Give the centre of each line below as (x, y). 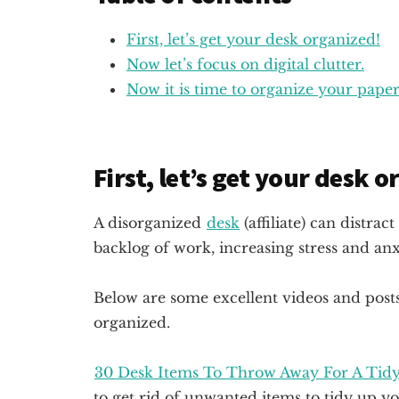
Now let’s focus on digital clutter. (245, 64)
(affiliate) (275, 223)
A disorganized (150, 223)
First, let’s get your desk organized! (253, 39)
